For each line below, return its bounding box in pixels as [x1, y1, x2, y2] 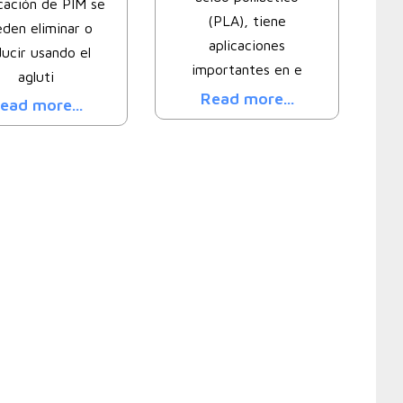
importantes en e [192, 61, 303, 78]
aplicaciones [209, 37, 286, 54]
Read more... [200, 88, 294, 108]
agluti [17, 67, 54, 85]
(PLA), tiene [208, 13, 287, 30]
